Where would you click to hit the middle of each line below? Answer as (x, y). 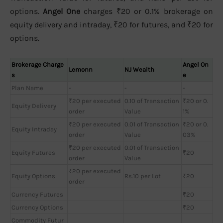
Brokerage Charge (38, 64)
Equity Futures (33, 152)
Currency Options (37, 207)
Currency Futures (37, 194)
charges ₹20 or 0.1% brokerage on (147, 11)
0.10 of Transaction (152, 101)
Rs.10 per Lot (143, 176)
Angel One (61, 11)
